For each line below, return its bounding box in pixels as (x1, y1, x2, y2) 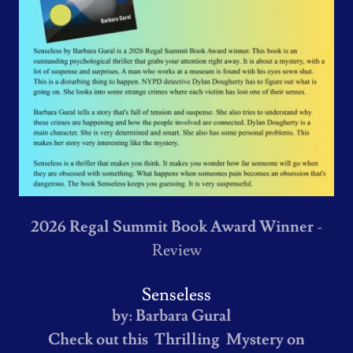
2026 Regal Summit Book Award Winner (30, 217, 317, 237)
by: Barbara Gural (112, 306, 232, 326)
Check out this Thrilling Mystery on (48, 329, 305, 350)
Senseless (142, 284, 211, 307)
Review (151, 240, 202, 261)
